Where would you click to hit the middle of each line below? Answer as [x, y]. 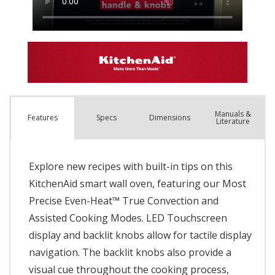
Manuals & [233, 114]
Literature [233, 121]
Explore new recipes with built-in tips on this [131, 166]
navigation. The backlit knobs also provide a [130, 252]
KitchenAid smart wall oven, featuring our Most [137, 183]
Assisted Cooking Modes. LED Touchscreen [128, 218]
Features [42, 118]
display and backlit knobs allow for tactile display [140, 235]
